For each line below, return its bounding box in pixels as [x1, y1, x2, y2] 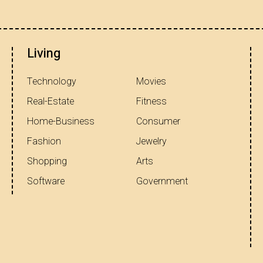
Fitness [136, 94, 167, 109]
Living [27, 43, 60, 63]
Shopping [27, 154, 67, 168]
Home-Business [27, 114, 95, 129]
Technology [27, 74, 76, 89]
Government [136, 174, 188, 188]
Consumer [136, 114, 180, 129]
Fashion [27, 134, 61, 149]
